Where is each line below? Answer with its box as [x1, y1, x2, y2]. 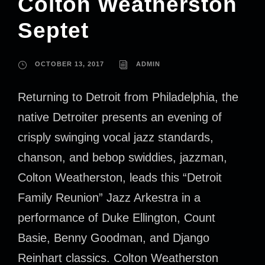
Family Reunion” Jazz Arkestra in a [18, 191, 201, 205]
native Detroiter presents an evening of [18, 111, 222, 124]
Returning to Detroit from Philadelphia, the [18, 91, 238, 104]
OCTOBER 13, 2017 [35, 60, 104, 68]
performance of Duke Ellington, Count [18, 211, 215, 225]
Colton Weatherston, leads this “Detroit [18, 171, 222, 185]
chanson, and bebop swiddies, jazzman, [18, 151, 227, 164]
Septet [18, 18, 89, 43]
